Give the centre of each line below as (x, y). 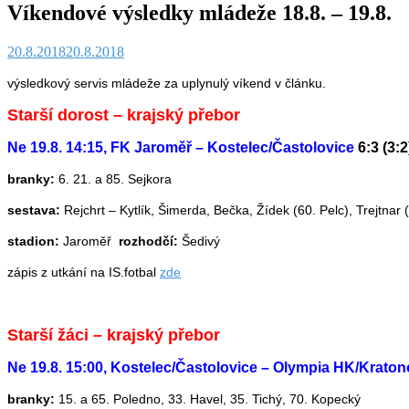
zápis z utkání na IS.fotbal (84, 273)
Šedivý (201, 241)
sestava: (34, 210)
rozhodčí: (150, 241)
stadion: (35, 241)
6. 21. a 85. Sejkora (113, 179)
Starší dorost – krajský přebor (124, 115)
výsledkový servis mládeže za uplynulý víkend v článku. (167, 84)
